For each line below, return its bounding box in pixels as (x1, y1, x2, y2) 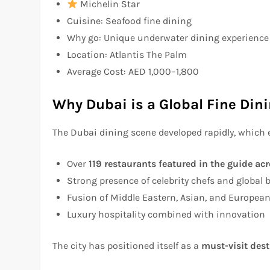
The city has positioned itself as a (52, 240, 202, 252)
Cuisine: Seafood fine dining (67, 15, 192, 27)
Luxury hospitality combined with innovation (67, 209, 266, 221)
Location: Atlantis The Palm (67, 49, 187, 61)
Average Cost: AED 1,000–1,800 (67, 66, 199, 78)
